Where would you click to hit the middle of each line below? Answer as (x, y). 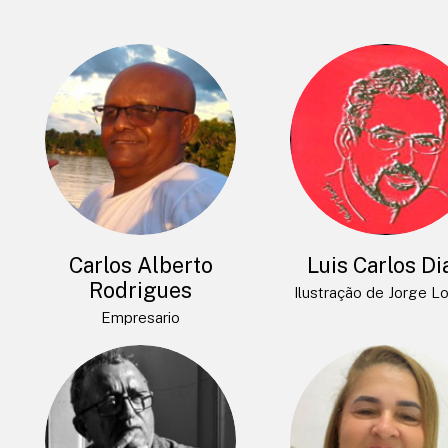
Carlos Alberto (140, 264)
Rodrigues (141, 289)
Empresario (141, 318)
